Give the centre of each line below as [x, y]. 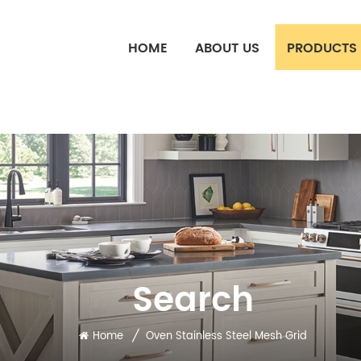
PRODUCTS [322, 48]
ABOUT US [227, 48]
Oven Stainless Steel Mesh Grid [226, 336]
